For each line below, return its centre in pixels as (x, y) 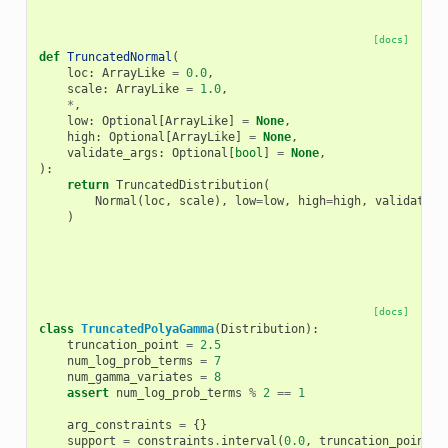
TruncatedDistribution (189, 184)
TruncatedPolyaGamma (147, 328)
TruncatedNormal (119, 56)
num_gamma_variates (129, 376)
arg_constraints (119, 424)
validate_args (112, 152)
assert (87, 392)
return (87, 184)
